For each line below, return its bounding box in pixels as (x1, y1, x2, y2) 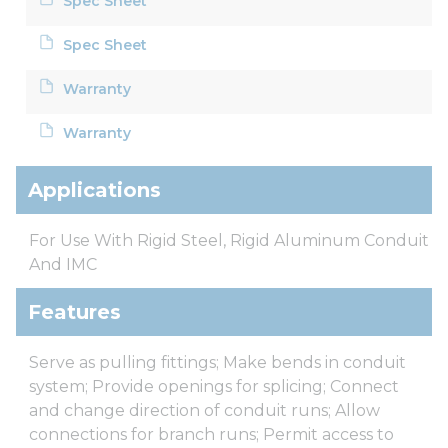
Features (28, 299, 121, 324)
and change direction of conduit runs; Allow (29, 400, 380, 420)
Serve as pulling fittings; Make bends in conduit (29, 352, 406, 372)
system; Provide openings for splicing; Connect (29, 376, 399, 396)
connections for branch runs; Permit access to (29, 424, 394, 444)
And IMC (29, 254, 97, 274)
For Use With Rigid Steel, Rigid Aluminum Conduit (29, 230, 429, 250)
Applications (28, 177, 161, 202)
